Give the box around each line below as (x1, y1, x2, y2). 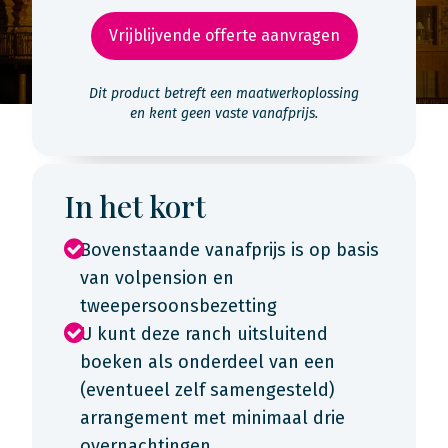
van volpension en (80, 267, 234, 289)
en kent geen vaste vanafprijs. (130, 105, 318, 122)
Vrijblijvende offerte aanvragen (108, 26, 340, 45)
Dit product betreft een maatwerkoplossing (89, 85, 359, 102)
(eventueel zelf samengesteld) (80, 379, 335, 401)
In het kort (64, 186, 206, 226)
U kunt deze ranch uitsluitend (80, 323, 328, 345)
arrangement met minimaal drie (80, 407, 345, 429)
